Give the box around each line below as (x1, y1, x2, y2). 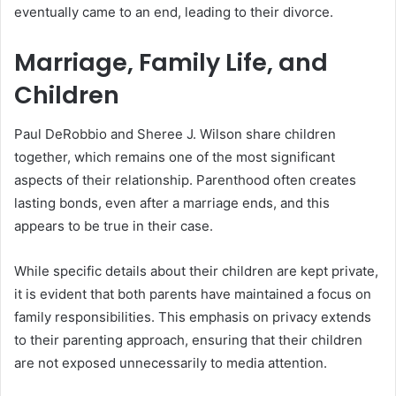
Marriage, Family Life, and (14, 45, 328, 79)
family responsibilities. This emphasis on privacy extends (14, 308, 371, 326)
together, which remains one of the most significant (14, 148, 335, 166)
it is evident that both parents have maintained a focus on (14, 286, 371, 303)
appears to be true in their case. (14, 217, 213, 235)
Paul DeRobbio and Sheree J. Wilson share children (14, 126, 336, 143)
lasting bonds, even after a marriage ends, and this (14, 194, 330, 212)
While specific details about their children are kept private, (14, 263, 378, 280)
